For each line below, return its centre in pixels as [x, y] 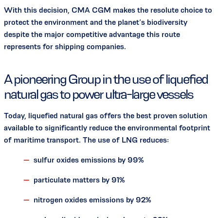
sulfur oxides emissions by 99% [89, 160]
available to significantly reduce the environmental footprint [107, 127]
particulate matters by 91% [79, 180]
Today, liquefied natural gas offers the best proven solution [106, 115]
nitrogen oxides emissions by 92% [92, 200]
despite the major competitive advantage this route [92, 34]
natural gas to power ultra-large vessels [99, 94]
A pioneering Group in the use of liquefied [106, 79]
